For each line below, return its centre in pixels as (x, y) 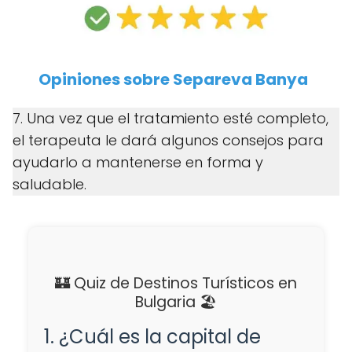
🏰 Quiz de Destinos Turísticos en (176, 284)
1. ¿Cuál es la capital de (152, 337)
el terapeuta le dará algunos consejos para (168, 141)
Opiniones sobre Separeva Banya (174, 80)
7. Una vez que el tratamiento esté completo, (170, 119)
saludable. (49, 185)
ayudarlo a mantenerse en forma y (138, 163)
